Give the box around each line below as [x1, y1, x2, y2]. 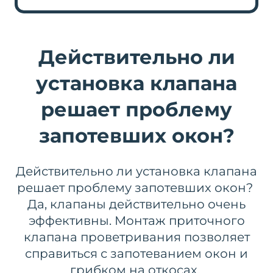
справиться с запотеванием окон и [25, 246, 248, 261]
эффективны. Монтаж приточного [28, 213, 245, 228]
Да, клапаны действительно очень [27, 197, 246, 211]
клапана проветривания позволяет [23, 230, 250, 244]
